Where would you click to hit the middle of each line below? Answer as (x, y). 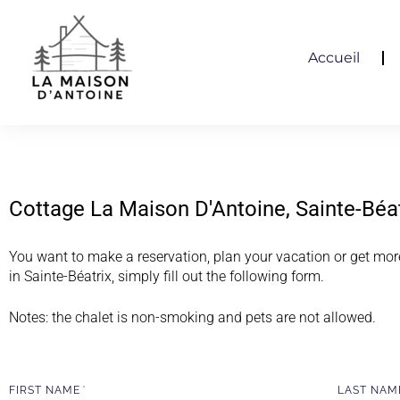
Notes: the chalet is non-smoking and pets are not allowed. (192, 317)
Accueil (333, 58)
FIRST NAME (46, 390)
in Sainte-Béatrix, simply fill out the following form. (167, 276)
